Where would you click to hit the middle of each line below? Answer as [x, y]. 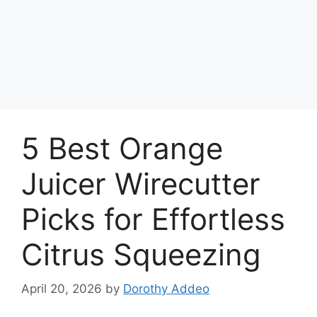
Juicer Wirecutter [141, 183]
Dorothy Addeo [166, 289]
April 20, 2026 [62, 289]
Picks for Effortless [153, 219]
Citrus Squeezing [141, 254]
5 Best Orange [122, 148]
